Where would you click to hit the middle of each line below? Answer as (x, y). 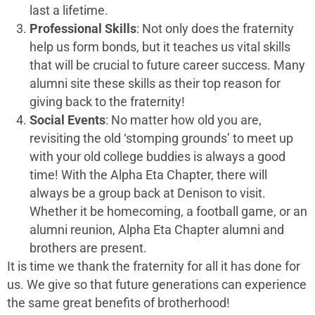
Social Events (67, 120)
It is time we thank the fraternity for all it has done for (154, 266)
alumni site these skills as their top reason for (155, 83)
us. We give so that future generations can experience (157, 284)
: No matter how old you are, (184, 120)
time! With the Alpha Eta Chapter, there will (148, 175)
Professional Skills (83, 28)
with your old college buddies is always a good (157, 156)
